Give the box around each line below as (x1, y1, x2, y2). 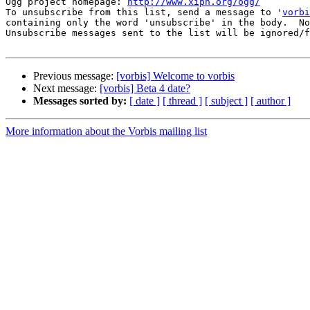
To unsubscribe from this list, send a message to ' (6, 7, 282, 18)
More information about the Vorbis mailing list (6, 125, 207, 138)
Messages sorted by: (33, 95, 127, 107)
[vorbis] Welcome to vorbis (116, 70, 235, 82)
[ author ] (250, 95, 291, 107)
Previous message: (33, 70, 116, 82)
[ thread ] (163, 95, 202, 107)
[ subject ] (205, 95, 248, 107)
